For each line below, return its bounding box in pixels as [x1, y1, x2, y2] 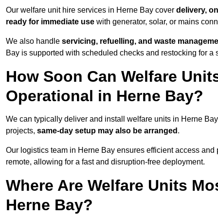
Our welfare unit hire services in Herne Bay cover [6, 6, 176, 15]
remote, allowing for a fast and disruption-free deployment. [6, 158, 205, 166]
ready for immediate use [6, 18, 94, 26]
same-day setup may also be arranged [37, 127, 178, 135]
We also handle [6, 37, 62, 46]
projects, [6, 127, 37, 135]
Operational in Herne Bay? [6, 87, 203, 105]
